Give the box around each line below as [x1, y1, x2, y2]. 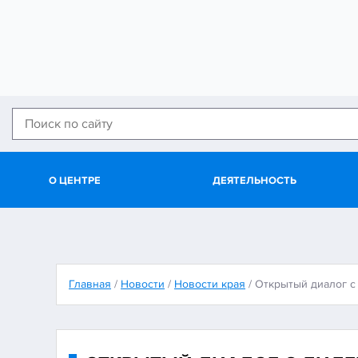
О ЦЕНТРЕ [48, 174, 101, 187]
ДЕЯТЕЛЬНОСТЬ [212, 174, 296, 187]
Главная [69, 277, 111, 291]
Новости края [174, 277, 245, 291]
